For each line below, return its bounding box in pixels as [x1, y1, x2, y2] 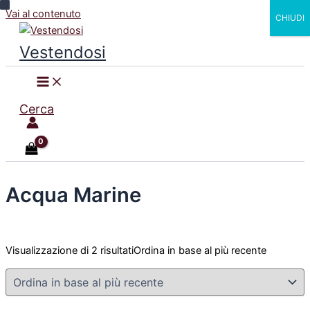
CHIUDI [275, 12, 304, 23]
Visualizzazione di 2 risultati [6, 244, 134, 257]
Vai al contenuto [6, 8, 81, 20]
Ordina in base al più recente [134, 244, 266, 257]
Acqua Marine [6, 182, 141, 207]
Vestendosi [19, 42, 106, 62]
